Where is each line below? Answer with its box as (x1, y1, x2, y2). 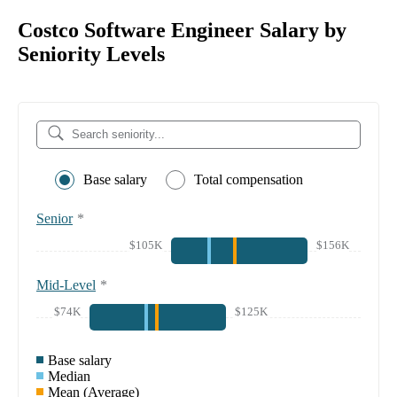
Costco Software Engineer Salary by (18, 18, 346, 42)
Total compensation (194, 171, 303, 187)
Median (48, 368, 90, 384)
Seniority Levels (18, 42, 165, 66)
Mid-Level (36, 276, 96, 292)
